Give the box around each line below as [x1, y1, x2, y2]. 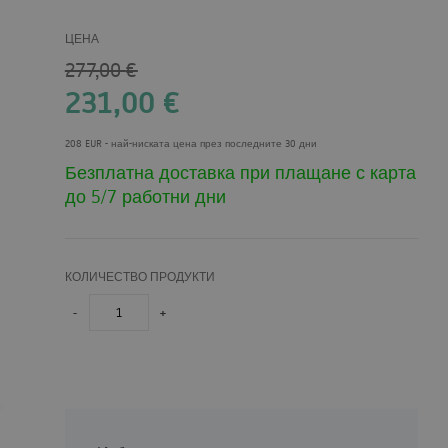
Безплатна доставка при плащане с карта [64, 160, 416, 184]
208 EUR [64, 137, 102, 150]
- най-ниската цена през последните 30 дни [101, 137, 317, 150]
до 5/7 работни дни [64, 184, 226, 208]
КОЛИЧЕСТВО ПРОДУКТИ [64, 269, 215, 284]
